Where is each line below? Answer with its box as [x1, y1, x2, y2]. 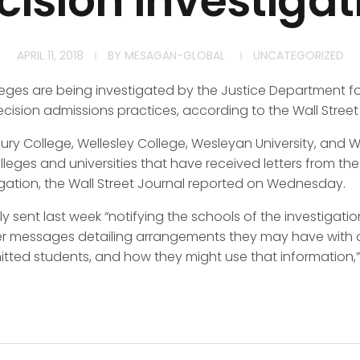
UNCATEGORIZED [252, 47, 344, 63]
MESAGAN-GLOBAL [124, 47, 225, 63]
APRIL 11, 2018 [16, 47, 84, 63]
